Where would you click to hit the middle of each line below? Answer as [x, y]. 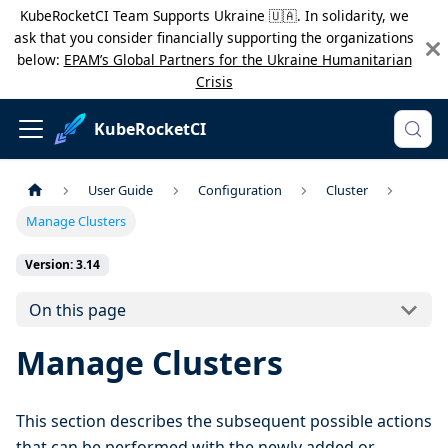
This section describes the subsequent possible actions [224, 421]
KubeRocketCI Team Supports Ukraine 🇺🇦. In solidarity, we [214, 15]
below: [40, 59]
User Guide [121, 190]
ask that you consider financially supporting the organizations [214, 37]
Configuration [239, 190]
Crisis [214, 81]
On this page [77, 309]
